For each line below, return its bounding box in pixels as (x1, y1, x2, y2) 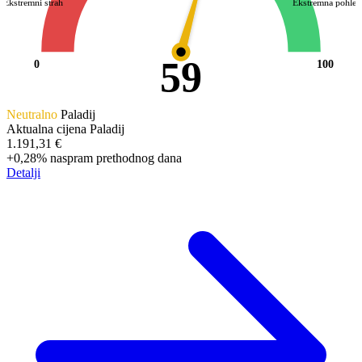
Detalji (6, 165, 40, 179)
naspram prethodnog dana (50, 150, 182, 165)
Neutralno (6, 107, 61, 121)
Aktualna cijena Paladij (6, 121, 124, 136)
